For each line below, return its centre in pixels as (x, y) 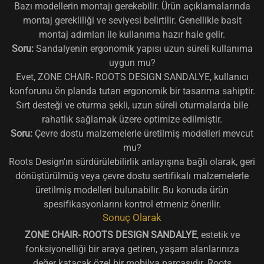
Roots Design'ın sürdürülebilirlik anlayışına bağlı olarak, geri (132, 161)
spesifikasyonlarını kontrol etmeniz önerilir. (132, 204)
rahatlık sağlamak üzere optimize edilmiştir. (132, 119)
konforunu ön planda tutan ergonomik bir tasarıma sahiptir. (132, 91)
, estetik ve (218, 235)
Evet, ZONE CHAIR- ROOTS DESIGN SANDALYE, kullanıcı (132, 77)
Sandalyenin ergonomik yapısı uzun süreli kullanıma (143, 48)
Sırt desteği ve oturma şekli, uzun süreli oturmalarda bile (132, 105)
